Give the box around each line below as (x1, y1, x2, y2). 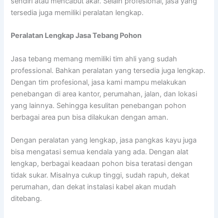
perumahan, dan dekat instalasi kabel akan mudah (11, 182, 177, 191)
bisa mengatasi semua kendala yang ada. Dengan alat (11, 147, 189, 156)
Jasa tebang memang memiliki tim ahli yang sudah (11, 54, 178, 63)
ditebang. (11, 194, 42, 203)
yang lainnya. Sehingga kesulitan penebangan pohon (11, 101, 187, 110)
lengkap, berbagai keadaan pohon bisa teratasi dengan (11, 159, 193, 168)
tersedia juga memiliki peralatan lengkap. (11, 8, 144, 17)
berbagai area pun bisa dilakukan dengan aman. (11, 112, 169, 122)
